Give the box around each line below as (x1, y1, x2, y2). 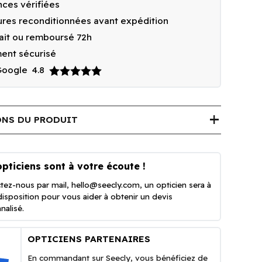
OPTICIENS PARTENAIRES (27, 233, 151, 244)
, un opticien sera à (140, 180, 212, 189)
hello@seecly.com (71, 180, 140, 189)
